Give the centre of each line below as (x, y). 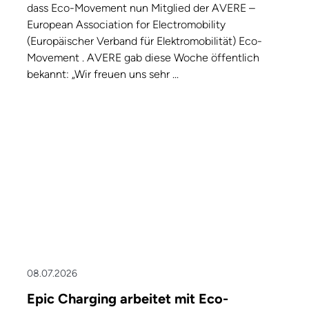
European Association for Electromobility (126, 25)
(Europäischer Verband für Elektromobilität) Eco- (144, 41)
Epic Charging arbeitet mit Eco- (128, 299)
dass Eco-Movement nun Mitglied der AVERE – (141, 8)
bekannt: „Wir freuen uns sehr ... (103, 74)
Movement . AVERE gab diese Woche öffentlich (143, 58)
